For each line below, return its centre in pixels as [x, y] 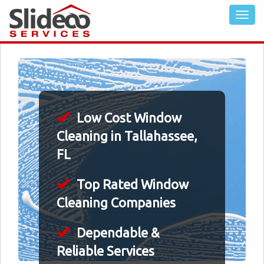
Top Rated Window [131, 184]
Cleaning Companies [116, 202]
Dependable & [117, 232]
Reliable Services [105, 251]
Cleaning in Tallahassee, [127, 136]
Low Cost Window [128, 118]
